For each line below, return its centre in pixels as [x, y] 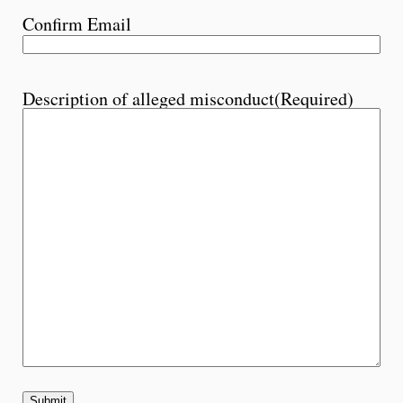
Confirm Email [77, 23]
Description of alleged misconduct [148, 98]
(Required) [314, 98]
